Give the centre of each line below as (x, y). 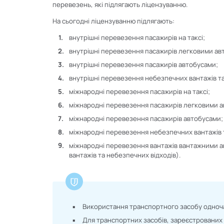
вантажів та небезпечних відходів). (125, 155)
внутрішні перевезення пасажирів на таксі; (137, 37)
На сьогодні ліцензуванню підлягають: (113, 21)
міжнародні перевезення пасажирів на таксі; (140, 91)
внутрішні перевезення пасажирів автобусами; (144, 64)
